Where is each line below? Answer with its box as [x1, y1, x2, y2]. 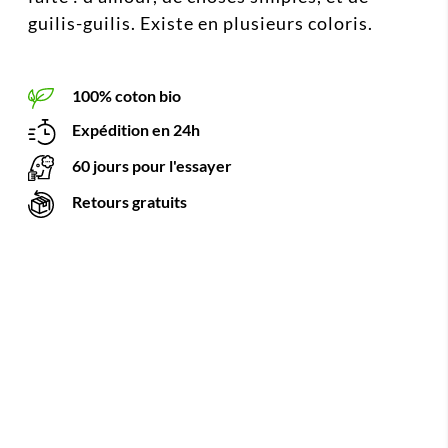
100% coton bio [69, 86, 181, 106]
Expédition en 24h [69, 119, 201, 139]
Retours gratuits [69, 191, 187, 211]
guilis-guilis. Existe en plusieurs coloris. [28, 12, 373, 35]
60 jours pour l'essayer [69, 155, 232, 175]
